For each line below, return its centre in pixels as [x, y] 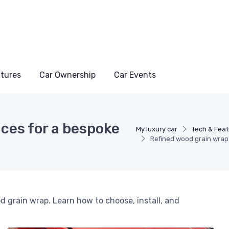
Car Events [135, 75]
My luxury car [157, 129]
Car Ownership [67, 75]
